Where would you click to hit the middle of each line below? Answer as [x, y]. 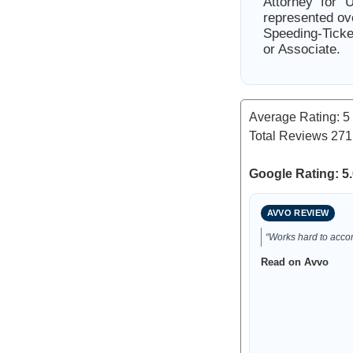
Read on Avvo [294, 262]
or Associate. [301, 49]
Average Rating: [295, 117]
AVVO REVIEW [298, 213]
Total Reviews [290, 136]
